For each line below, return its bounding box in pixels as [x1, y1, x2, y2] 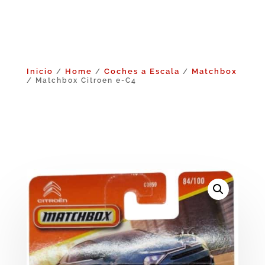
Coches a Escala [104, 66, 180, 76]
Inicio [26, 66, 53, 76]
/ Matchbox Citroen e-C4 [26, 76, 137, 85]
